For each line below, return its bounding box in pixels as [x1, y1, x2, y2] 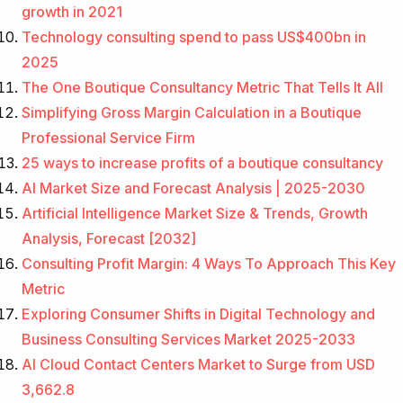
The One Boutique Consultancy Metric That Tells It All [22, 77, 383, 96]
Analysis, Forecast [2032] [22, 228, 196, 247]
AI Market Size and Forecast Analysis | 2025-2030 [22, 178, 365, 197]
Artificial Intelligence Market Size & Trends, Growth [22, 203, 368, 222]
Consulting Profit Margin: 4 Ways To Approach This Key [22, 254, 396, 273]
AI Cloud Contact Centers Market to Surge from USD [22, 354, 375, 373]
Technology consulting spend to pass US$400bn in [22, 27, 366, 46]
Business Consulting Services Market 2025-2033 [22, 329, 355, 348]
